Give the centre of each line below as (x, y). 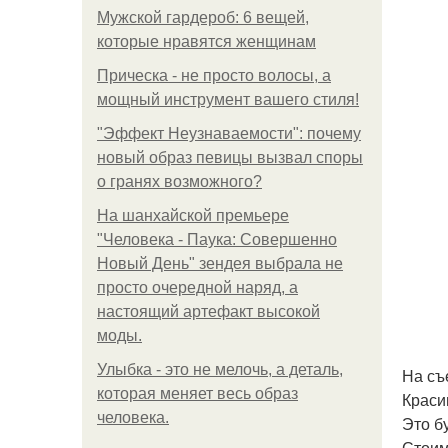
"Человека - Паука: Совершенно (217, 239)
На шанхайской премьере (193, 215)
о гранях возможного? (179, 181)
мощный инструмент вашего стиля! (228, 99)
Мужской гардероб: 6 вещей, (203, 17)
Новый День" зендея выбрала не (220, 263)
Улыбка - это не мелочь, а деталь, (220, 369)
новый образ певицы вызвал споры (230, 157)
